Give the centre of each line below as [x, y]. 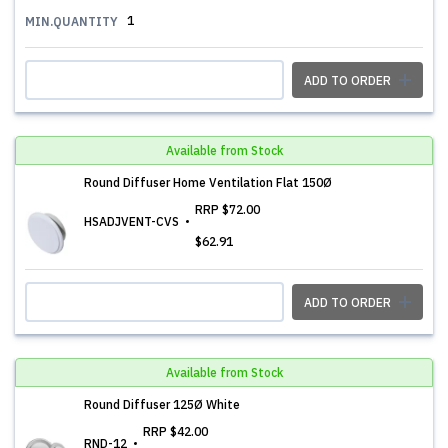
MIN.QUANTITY [71, 21]
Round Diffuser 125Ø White [162, 404]
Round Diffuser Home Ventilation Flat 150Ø [208, 182]
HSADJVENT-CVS [133, 221]
